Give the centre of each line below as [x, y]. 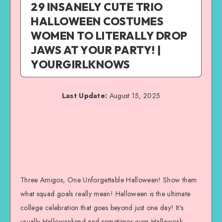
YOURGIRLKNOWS [81, 64]
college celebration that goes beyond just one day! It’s [102, 207]
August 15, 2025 [134, 96]
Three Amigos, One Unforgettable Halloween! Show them [109, 180]
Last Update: [84, 96]
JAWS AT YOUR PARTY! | [96, 50]
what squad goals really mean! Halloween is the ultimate [106, 194]
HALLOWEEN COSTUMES [97, 21]
